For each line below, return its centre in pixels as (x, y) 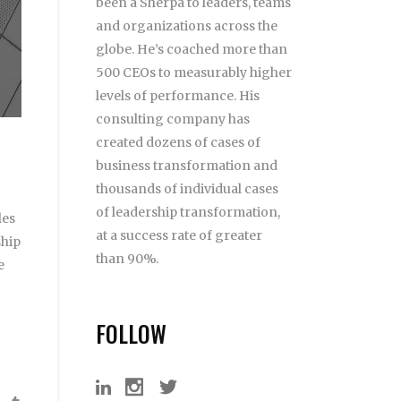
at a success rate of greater (179, 235)
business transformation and (186, 166)
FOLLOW (131, 333)
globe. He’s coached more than (191, 49)
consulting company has (172, 119)
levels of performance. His (177, 96)
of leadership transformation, (188, 212)
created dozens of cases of (178, 142)
